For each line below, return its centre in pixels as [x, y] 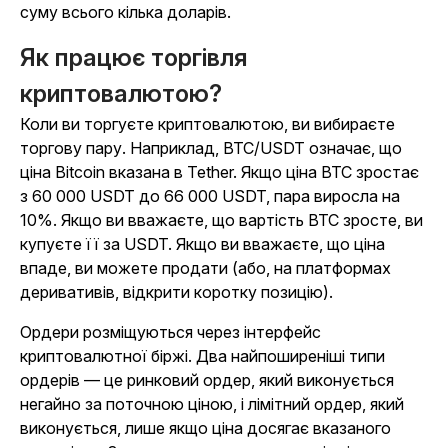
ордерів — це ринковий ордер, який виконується [207, 380]
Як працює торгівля [134, 57]
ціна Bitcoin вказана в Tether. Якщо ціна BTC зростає [219, 172]
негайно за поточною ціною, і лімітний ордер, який [212, 404]
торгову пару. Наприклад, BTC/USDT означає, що [211, 148]
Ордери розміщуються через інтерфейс [170, 332]
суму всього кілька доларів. [125, 12]
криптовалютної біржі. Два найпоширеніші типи [202, 356]
